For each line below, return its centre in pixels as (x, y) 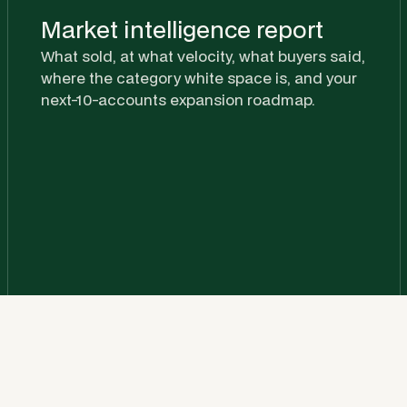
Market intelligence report (182, 29)
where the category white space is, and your (199, 77)
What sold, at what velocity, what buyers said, (203, 55)
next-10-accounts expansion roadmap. (178, 99)
